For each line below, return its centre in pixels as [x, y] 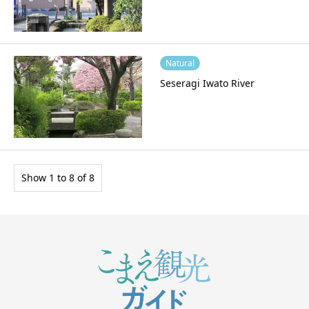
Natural [180, 63]
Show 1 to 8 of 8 [58, 177]
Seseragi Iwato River [207, 83]
